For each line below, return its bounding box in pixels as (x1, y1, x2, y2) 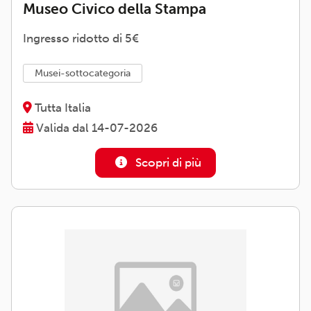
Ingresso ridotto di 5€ (23, 31, 139, 46)
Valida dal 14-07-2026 (33, 121, 158, 135)
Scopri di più (133, 155, 201, 170)
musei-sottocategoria (43, 67, 131, 80)
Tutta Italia (32, 101, 91, 115)
